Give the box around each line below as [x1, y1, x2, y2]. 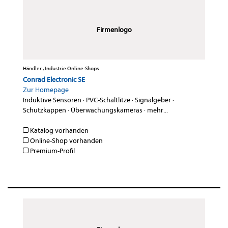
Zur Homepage [23, 85, 69, 95]
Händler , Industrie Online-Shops [23, 65, 99, 72]
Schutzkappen [23, 106, 66, 115]
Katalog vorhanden [28, 126, 89, 135]
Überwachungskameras [71, 106, 142, 115]
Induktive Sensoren [23, 96, 81, 105]
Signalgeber [135, 96, 171, 105]
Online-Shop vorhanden [28, 136, 103, 146]
